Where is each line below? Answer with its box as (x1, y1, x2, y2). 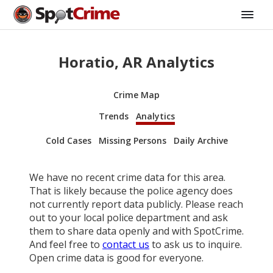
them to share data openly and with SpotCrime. (29, 224, 244, 238)
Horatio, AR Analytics (58, 51, 214, 72)
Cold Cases (45, 134, 91, 146)
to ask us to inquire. (149, 237, 242, 251)
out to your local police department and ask (29, 210, 228, 224)
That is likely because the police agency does (29, 183, 233, 197)
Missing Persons (98, 134, 166, 146)
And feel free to (29, 237, 102, 251)
